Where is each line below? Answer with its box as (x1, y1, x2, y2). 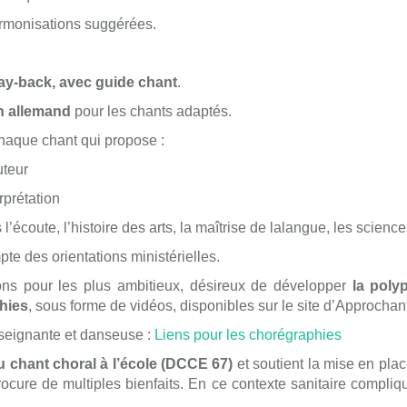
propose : (101, 133, 164, 148)
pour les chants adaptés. (71, 104, 232, 119)
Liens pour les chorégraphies (154, 327, 342, 342)
